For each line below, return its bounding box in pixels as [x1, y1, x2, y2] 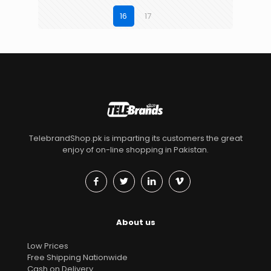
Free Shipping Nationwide [27, 251, 128, 263]
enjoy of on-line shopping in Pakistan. [62, 143, 209, 155]
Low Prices [27, 240, 68, 252]
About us [116, 216, 155, 228]
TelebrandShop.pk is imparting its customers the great [28, 132, 243, 144]
